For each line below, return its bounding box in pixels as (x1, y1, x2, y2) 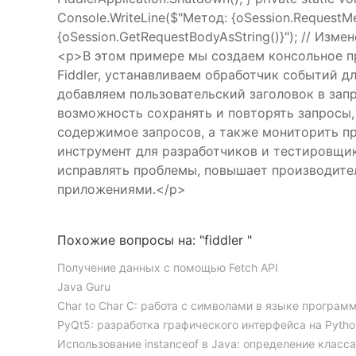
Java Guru (57, 280, 110, 293)
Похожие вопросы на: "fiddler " (57, 232, 252, 248)
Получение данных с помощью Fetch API (57, 261, 278, 274)
